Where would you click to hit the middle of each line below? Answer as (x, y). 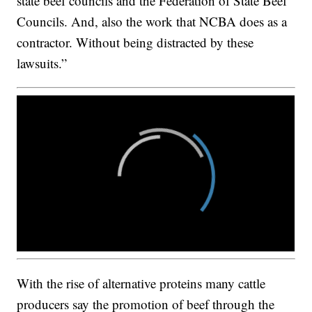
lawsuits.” (42, 63)
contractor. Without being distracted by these (135, 42)
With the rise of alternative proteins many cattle (141, 283)
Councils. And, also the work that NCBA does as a (152, 22)
